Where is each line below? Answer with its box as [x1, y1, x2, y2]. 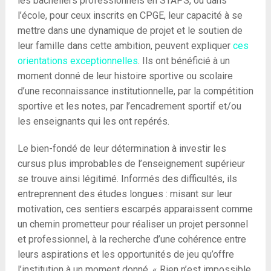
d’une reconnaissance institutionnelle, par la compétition [17, 85, 253, 97]
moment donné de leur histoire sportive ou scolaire [17, 70, 233, 82]
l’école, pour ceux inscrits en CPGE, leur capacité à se [17, 10, 243, 21]
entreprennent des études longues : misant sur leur [17, 188, 232, 200]
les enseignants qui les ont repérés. [17, 116, 169, 127]
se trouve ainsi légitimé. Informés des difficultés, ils [17, 173, 237, 184]
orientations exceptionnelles [17, 55, 138, 67]
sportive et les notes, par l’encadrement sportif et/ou [17, 100, 241, 112]
